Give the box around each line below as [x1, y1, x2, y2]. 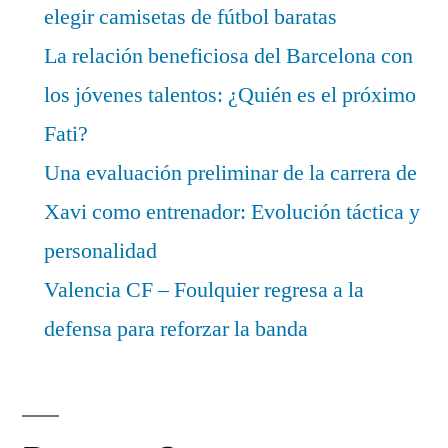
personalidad [44, 236, 157, 265]
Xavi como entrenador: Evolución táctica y [44, 197, 420, 226]
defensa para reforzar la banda [44, 314, 308, 343]
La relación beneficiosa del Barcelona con [44, 41, 413, 70]
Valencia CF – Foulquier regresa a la [44, 275, 364, 304]
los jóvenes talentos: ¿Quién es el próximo [44, 80, 416, 109]
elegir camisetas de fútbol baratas [44, 2, 337, 31]
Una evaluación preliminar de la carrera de [44, 158, 417, 187]
